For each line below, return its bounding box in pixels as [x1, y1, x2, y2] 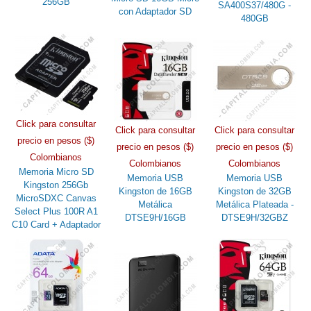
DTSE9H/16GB [124, 212, 186, 223]
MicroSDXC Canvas [15, 192, 96, 203]
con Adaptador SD [119, 6, 192, 17]
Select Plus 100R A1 [14, 205, 98, 217]
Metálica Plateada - [215, 199, 294, 210]
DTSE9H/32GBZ [221, 212, 288, 223]
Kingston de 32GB [217, 185, 292, 196]
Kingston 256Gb [24, 179, 89, 190]
